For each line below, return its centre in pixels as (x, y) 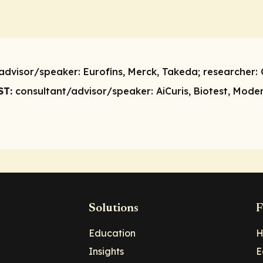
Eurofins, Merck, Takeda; (143, 71)
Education (112, 233)
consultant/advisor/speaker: (86, 91)
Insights (106, 252)
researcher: (232, 71)
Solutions (114, 209)
